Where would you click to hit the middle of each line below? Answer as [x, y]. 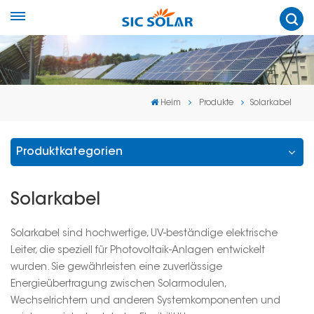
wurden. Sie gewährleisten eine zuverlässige [116, 267]
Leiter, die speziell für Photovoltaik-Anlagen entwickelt [138, 251]
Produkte [216, 103]
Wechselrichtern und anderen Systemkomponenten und [145, 301]
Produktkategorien [69, 152]
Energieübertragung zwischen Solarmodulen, [118, 284]
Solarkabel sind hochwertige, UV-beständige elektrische [144, 234]
